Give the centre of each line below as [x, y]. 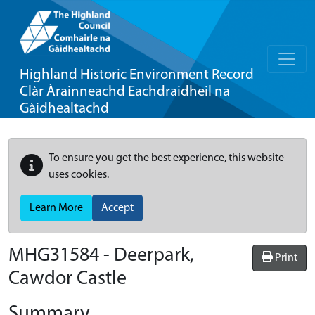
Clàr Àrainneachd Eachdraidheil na [125, 92]
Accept [117, 208]
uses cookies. [79, 175]
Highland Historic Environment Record [137, 75]
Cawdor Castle [67, 279]
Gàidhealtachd [64, 109]
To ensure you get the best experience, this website [166, 158]
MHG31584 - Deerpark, [101, 256]
